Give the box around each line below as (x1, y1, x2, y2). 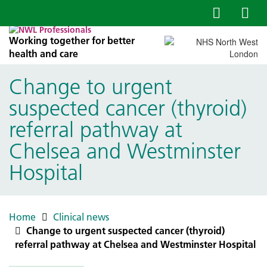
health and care (9, 48, 78, 60)
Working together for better (9, 35, 135, 46)
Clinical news (53, 211, 109, 223)
